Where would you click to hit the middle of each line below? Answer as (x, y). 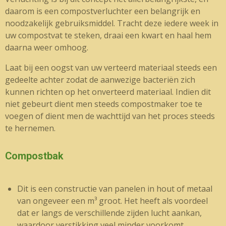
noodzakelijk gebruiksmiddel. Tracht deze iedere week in (112, 23)
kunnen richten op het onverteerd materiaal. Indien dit (108, 92)
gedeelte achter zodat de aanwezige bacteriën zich (100, 80)
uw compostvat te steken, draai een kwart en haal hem (108, 35)
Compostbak (34, 156)
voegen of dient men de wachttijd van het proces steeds (110, 116)
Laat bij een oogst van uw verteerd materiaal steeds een (111, 68)
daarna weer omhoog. (47, 47)
